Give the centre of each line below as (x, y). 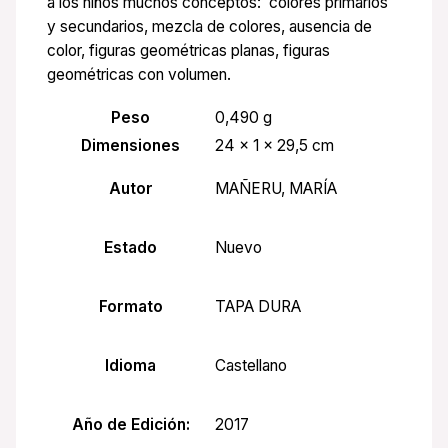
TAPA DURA (258, 307)
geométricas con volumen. (139, 75)
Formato (130, 306)
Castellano (251, 366)
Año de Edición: (130, 424)
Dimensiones (131, 145)
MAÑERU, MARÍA (276, 189)
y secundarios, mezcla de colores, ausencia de (210, 27)
